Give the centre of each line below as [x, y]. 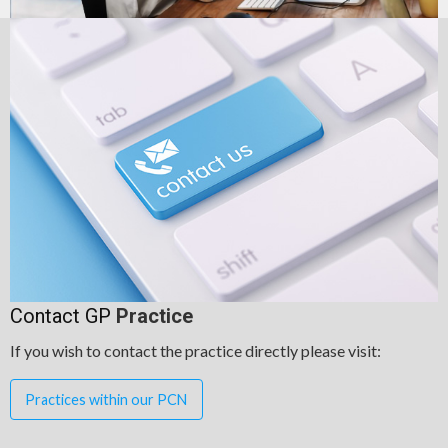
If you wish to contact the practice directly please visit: [195, 351]
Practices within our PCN [106, 399]
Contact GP [63, 316]
